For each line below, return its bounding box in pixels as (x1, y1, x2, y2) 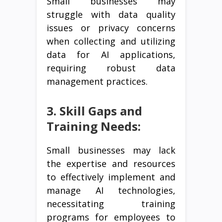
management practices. (47, 75, 148, 88)
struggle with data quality (47, 8, 175, 21)
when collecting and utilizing (47, 35, 175, 48)
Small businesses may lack (47, 144, 175, 157)
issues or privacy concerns (47, 22, 175, 34)
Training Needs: (47, 118, 141, 135)
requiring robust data (47, 62, 175, 74)
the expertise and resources (47, 158, 175, 170)
